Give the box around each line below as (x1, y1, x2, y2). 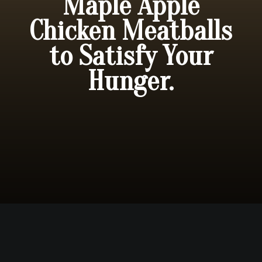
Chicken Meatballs (29, 15, 233, 47)
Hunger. (88, 65, 174, 98)
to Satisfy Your (49, 40, 213, 73)
